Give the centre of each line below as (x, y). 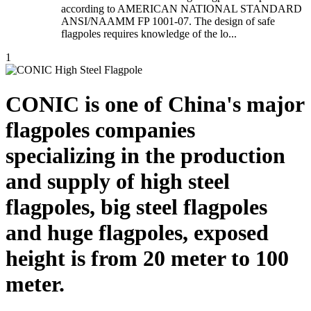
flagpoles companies (100, 129)
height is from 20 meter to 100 (147, 258)
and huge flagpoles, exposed (137, 232)
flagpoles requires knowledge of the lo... (149, 34)
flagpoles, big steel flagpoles (136, 207)
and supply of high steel (118, 181)
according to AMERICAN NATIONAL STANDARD (182, 9)
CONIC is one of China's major (155, 104)
